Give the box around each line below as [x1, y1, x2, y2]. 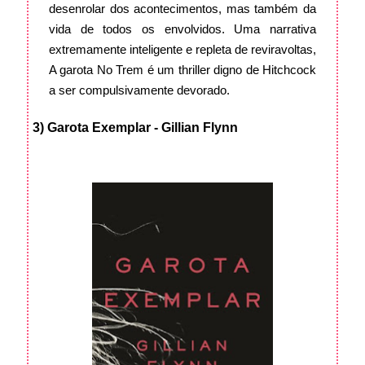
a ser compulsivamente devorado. [49, 83, 230, 98]
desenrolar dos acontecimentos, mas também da [49, 2, 316, 16]
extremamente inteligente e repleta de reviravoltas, [49, 42, 316, 57]
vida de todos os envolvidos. [49, 22, 235, 37]
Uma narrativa [234, 22, 317, 37]
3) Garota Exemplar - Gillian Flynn [33, 121, 238, 135]
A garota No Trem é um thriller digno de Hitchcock [49, 63, 316, 77]
